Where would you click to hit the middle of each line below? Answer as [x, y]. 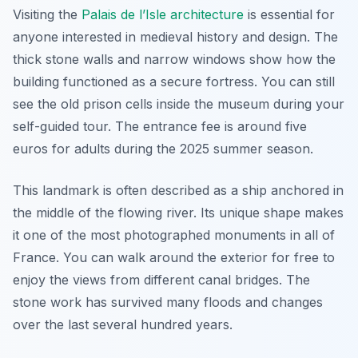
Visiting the [47, 14]
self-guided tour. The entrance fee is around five [160, 126]
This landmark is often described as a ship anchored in [178, 190]
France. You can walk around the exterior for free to [174, 257]
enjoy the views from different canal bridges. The [161, 280]
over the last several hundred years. [123, 324]
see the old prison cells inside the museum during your [179, 104]
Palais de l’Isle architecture [163, 14]
